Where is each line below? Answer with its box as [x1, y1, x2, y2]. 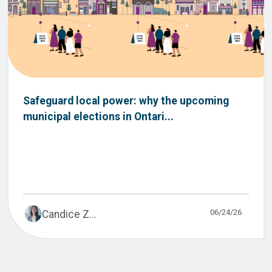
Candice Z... [42, 208, 97, 221]
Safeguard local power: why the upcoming [23, 95, 229, 107]
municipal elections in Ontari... [23, 110, 174, 123]
